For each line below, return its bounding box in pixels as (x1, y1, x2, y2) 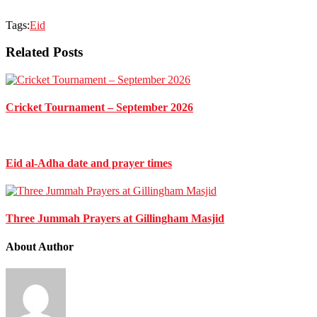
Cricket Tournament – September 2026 (6, 101, 193, 114)
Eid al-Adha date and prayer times (6, 156, 172, 169)
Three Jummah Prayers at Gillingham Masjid (6, 212, 224, 225)
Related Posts (6, 45, 83, 60)
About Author (6, 240, 74, 253)
